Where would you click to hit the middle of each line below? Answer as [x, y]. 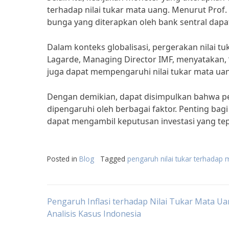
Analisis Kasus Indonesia [94, 214]
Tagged [114, 159]
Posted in [63, 159]
